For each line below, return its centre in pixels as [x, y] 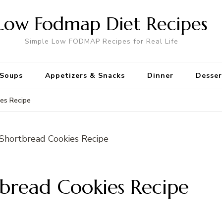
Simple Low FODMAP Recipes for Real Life [102, 41]
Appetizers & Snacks [85, 76]
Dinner [160, 76]
